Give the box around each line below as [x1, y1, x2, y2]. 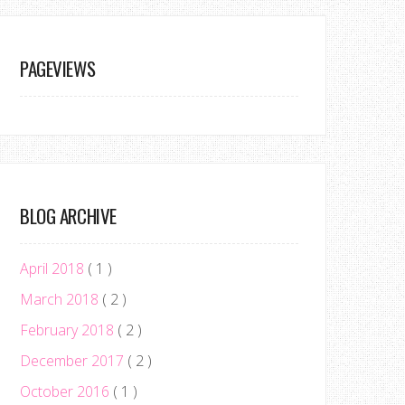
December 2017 [20, 351, 127, 371]
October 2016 [20, 381, 113, 401]
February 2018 [20, 320, 118, 340]
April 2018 [20, 259, 88, 278]
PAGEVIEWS [20, 54, 96, 82]
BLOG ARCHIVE [20, 202, 117, 230]
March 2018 [20, 289, 102, 309]
